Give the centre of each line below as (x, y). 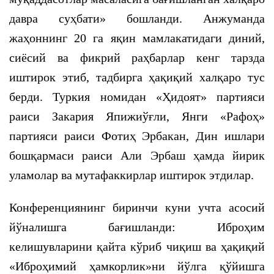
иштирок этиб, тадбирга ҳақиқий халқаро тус (137, 77)
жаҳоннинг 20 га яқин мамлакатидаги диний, (137, 38)
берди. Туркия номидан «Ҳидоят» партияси (137, 97)
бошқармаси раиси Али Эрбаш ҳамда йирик (137, 155)
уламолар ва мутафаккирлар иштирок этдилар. (131, 175)
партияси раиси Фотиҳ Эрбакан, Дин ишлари (137, 136)
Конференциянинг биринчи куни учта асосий (137, 207)
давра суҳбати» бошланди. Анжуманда (137, 18)
